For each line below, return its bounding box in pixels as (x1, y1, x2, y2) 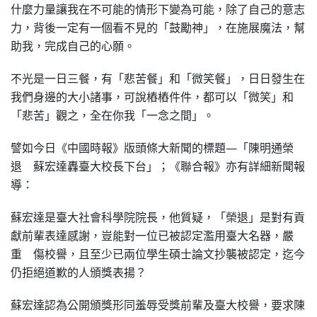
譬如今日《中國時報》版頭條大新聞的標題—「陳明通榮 (11, 140, 294, 156)
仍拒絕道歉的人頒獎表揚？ (11, 265, 146, 280)
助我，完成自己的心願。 (11, 38, 135, 54)
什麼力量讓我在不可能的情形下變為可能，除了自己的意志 (11, 1, 305, 17)
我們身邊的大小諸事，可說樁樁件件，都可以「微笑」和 (11, 89, 294, 105)
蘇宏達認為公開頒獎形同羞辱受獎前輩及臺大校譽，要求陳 (11, 297, 305, 313)
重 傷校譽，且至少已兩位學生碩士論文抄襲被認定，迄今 (11, 246, 305, 262)
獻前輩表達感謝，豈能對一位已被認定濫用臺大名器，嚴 (11, 228, 294, 243)
